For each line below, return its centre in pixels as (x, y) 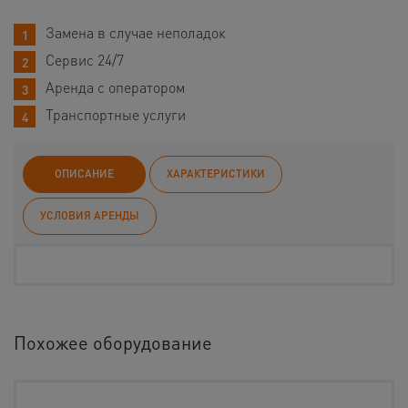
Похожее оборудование (113, 342)
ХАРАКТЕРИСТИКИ (216, 173)
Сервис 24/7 (85, 59)
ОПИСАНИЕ (84, 173)
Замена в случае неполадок (136, 32)
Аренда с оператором (115, 87)
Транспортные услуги (116, 114)
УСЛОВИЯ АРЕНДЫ (90, 215)
